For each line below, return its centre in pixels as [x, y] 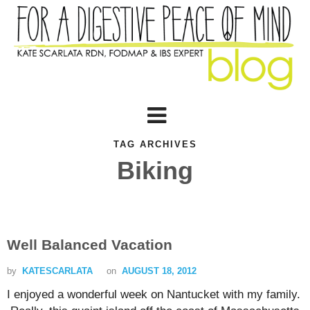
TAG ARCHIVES [155, 145]
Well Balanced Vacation [90, 244]
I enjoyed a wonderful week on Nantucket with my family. [154, 294]
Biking [155, 170]
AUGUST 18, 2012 [159, 271]
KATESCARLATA [57, 271]
